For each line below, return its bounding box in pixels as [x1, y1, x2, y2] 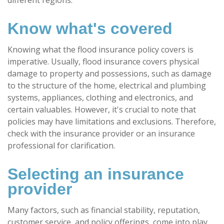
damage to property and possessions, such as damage [7, 67, 211, 79]
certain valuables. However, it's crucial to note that [7, 103, 196, 115]
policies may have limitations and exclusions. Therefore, [7, 115, 216, 127]
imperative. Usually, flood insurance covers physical [7, 55, 199, 67]
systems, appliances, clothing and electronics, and [7, 91, 193, 103]
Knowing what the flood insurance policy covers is [7, 43, 193, 55]
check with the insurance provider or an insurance [7, 127, 195, 139]
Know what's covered [7, 19, 172, 37]
